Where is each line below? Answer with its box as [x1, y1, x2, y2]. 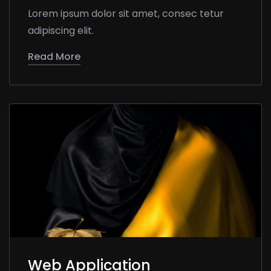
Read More [28, 49, 80, 64]
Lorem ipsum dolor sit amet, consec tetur [28, 6, 224, 21]
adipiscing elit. [28, 23, 94, 38]
